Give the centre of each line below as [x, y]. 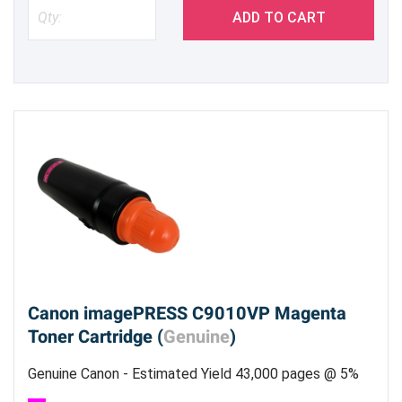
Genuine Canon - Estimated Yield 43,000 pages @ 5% [193, 373]
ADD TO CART [279, 17]
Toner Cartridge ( [96, 336]
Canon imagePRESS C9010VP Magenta [187, 313]
